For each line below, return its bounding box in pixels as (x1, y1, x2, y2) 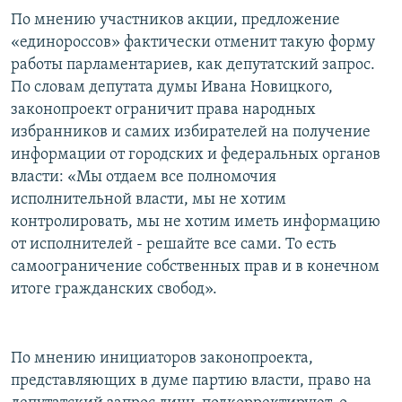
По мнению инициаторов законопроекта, (11, 350, 313, 368)
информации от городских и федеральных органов (11, 146, 380, 164)
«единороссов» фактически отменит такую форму (11, 34, 375, 52)
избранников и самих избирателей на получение (11, 124, 371, 142)
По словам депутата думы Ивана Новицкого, (11, 79, 333, 97)
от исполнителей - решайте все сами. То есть (11, 236, 336, 254)
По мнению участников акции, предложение (11, 12, 340, 30)
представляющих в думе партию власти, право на (11, 372, 371, 390)
